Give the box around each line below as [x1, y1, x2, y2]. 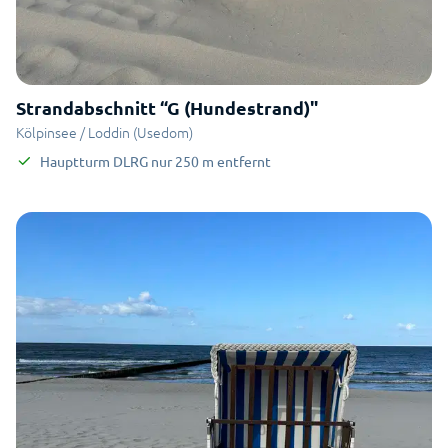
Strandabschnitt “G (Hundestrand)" [16, 96, 318, 119]
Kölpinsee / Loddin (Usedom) [16, 122, 193, 142]
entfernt [217, 152, 271, 170]
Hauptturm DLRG [40, 152, 148, 170]
